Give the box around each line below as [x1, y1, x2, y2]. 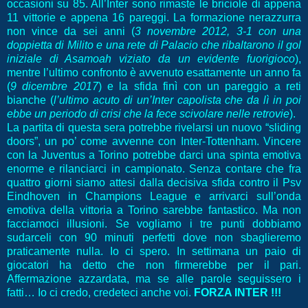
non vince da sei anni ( [7, 25, 135, 38]
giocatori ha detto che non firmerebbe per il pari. [7, 259, 301, 272]
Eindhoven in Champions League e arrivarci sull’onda [7, 190, 301, 203]
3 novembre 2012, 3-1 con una [135, 25, 301, 38]
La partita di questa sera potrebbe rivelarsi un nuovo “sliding [7, 122, 301, 134]
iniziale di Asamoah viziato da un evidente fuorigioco [7, 53, 295, 65]
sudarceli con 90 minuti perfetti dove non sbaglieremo [7, 232, 301, 244]
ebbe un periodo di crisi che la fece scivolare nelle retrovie [7, 108, 289, 120]
